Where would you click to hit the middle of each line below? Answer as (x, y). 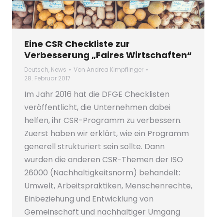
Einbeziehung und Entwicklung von (89, 199)
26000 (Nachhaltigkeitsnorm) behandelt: (102, 172)
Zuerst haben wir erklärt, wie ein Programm (107, 133)
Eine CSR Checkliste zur (77, 44)
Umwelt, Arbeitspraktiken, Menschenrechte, (108, 186)
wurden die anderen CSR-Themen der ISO (104, 159)
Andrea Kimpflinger (115, 69)
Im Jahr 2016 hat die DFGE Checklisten (97, 94)
